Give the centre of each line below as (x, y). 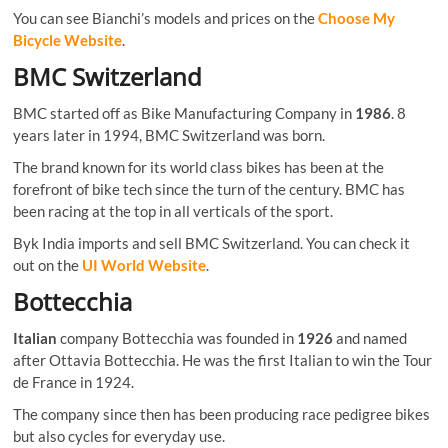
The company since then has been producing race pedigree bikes (222, 413)
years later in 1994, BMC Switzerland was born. (169, 134)
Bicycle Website (68, 39)
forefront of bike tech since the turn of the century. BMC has (209, 188)
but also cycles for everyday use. (119, 435)
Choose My (357, 17)
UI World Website (144, 264)
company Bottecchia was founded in (177, 337)
